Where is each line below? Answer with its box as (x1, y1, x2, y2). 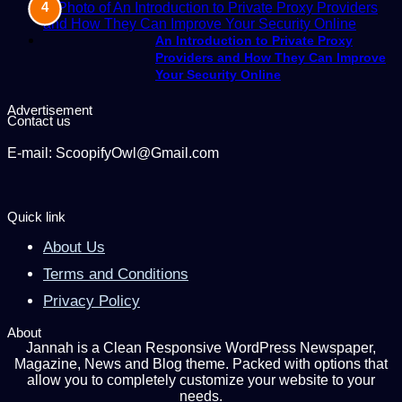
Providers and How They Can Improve (155, 49, 386, 65)
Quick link (7, 208, 66, 224)
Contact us (7, 112, 71, 128)
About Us (43, 238, 105, 256)
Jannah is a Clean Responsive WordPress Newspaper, (26, 339, 376, 355)
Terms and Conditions (43, 265, 188, 283)
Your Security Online (155, 66, 281, 82)
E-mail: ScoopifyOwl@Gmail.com (7, 144, 219, 161)
